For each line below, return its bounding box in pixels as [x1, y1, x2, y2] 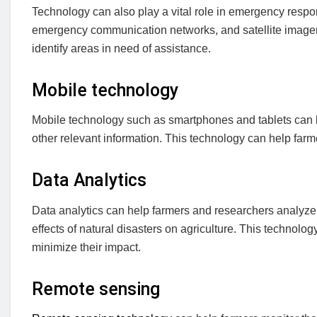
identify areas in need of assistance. [32, 42, 211, 54]
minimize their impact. [32, 241, 141, 253]
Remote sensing [32, 278, 160, 299]
